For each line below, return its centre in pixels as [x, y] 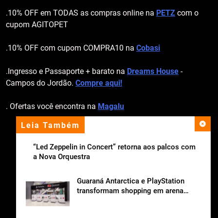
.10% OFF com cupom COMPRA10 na [71, 48]
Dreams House [153, 72]
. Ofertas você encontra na [52, 107]
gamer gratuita [102, 200]
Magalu [111, 107]
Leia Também [50, 126]
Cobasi [148, 48]
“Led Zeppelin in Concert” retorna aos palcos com [114, 147]
